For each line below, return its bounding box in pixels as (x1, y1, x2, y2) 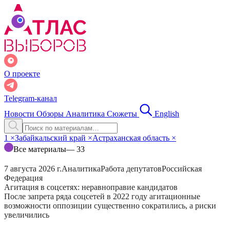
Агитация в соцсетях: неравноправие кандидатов (4, 183, 180, 191)
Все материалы (13, 145, 66, 154)
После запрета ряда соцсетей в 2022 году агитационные (4, 192, 200, 201)
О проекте (4, 69, 40, 78)
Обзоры (36, 109, 66, 118)
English (155, 109, 179, 118)
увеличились (4, 210, 49, 219)
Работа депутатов (101, 164, 162, 173)
